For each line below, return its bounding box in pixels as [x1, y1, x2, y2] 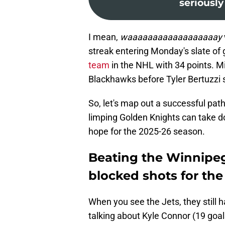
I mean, [88, 32, 120, 43]
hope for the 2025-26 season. [88, 126, 205, 137]
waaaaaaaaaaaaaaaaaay [120, 32, 222, 43]
